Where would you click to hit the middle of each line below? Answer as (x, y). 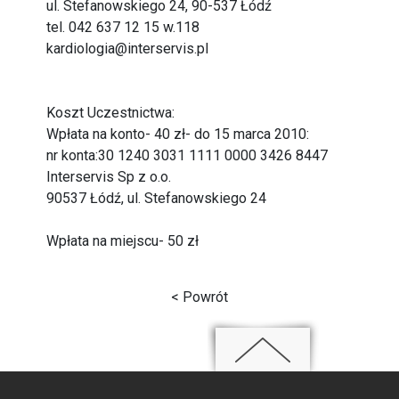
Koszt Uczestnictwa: (111, 113)
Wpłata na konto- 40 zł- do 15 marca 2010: (178, 134)
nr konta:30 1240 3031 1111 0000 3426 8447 (187, 155)
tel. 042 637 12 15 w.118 (123, 27)
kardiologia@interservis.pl (128, 49)
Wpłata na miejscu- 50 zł (123, 241)
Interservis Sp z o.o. (109, 177)
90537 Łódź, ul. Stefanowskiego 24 (157, 198)
